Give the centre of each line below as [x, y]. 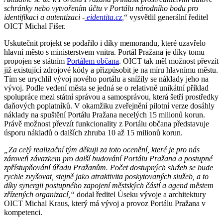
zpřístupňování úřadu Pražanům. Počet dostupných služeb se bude [109, 168]
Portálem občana [93, 61]
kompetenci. [23, 213]
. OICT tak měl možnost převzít [169, 61]
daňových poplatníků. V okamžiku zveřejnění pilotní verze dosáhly [109, 106]
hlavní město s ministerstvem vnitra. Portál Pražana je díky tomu [104, 52]
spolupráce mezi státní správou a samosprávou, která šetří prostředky [111, 97]
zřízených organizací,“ [39, 195]
